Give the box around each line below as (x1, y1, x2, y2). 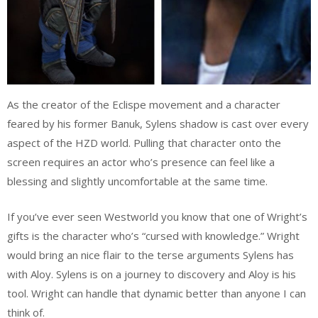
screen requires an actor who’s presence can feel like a (7, 155, 275, 170)
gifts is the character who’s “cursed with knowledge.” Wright (7, 228, 300, 243)
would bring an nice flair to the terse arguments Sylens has (7, 247, 294, 262)
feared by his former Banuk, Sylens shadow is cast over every (7, 116, 309, 131)
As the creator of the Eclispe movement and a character (7, 97, 280, 112)
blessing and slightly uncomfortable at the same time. (7, 174, 268, 189)
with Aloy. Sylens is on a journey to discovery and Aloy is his (7, 266, 296, 281)
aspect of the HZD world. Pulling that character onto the (7, 136, 281, 150)
